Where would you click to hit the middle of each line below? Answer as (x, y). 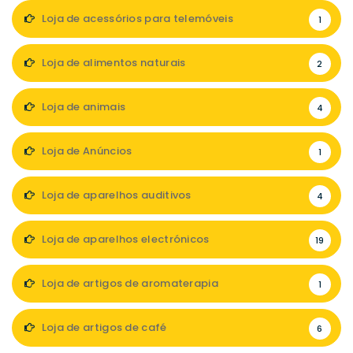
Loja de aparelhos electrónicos (124, 240)
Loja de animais (82, 107)
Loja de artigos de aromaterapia (128, 284)
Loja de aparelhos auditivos (115, 195)
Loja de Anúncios (85, 151)
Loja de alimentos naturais (112, 63)
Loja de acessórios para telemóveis (136, 19)
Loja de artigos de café (103, 328)
